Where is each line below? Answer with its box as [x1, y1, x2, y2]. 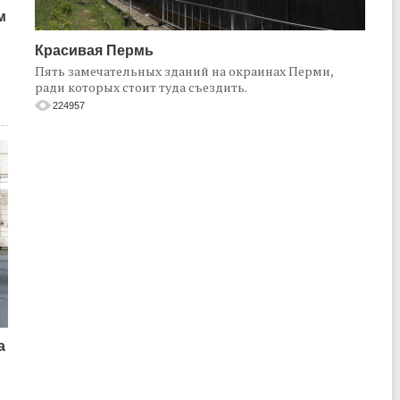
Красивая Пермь [35, 43, 154, 58]
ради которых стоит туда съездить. [35, 79, 247, 96]
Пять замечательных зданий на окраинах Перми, [35, 62, 333, 79]
